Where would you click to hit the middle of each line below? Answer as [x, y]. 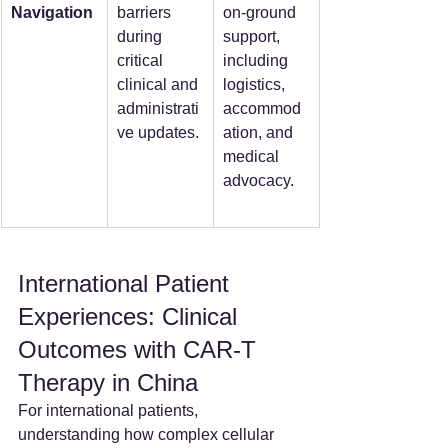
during [141, 37]
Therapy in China [108, 383]
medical [253, 157]
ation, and [260, 133]
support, [253, 37]
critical [142, 61]
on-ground [261, 13]
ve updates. [158, 133]
